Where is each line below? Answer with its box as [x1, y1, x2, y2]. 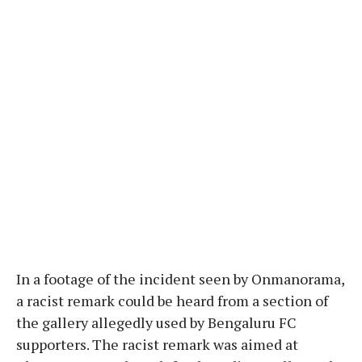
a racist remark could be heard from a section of [16, 290, 328, 310]
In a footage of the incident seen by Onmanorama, [16, 268, 344, 288]
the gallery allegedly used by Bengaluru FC [16, 312, 297, 332]
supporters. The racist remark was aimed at [16, 334, 298, 354]
